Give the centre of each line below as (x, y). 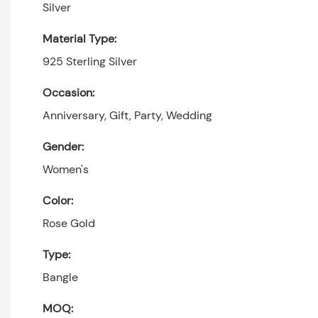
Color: (58, 200)
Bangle (60, 277)
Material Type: (79, 38)
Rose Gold (69, 223)
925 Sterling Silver (90, 61)
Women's (66, 169)
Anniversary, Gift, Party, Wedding (127, 115)
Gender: (63, 146)
